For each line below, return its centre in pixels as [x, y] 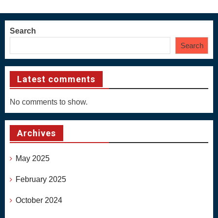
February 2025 [41, 180]
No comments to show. [49, 102]
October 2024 [39, 200]
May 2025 [33, 159]
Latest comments [56, 79]
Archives [36, 133]
